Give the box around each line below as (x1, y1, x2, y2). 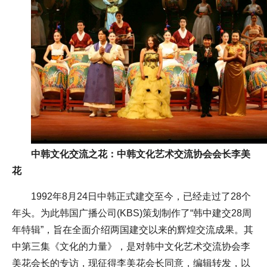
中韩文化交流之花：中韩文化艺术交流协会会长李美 (31, 149, 250, 160)
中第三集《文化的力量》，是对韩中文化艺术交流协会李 (12, 241, 250, 252)
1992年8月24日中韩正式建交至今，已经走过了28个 (31, 191, 251, 202)
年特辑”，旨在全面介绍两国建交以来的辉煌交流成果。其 (12, 225, 253, 235)
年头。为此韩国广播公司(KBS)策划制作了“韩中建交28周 (12, 208, 252, 219)
